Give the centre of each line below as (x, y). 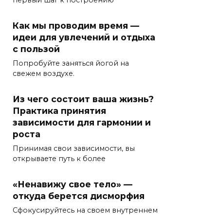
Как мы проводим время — (76, 25)
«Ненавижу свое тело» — (73, 184)
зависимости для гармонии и (82, 122)
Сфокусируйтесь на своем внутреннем (85, 210)
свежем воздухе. (44, 73)
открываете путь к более (59, 158)
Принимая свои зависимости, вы (74, 148)
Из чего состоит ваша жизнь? (83, 99)
